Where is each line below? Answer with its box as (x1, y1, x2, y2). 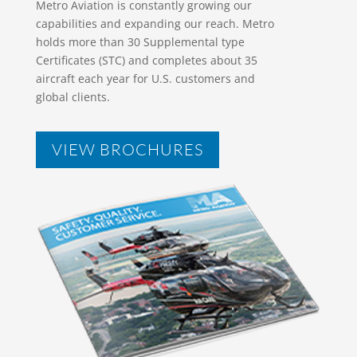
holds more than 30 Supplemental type (35, 34, 245, 50)
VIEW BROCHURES (51, 139, 203, 160)
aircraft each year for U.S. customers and (35, 71, 255, 87)
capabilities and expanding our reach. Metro (35, 16, 274, 32)
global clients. (35, 89, 110, 105)
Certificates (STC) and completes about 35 (35, 53, 257, 69)
